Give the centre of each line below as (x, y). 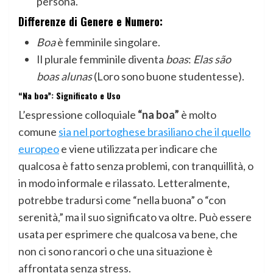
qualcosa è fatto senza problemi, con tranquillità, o (136, 166)
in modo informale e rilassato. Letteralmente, (124, 183)
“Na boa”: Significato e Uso (69, 95)
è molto (198, 115)
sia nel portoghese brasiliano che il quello (154, 132)
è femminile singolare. (108, 42)
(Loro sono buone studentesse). (168, 76)
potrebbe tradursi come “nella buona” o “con (122, 200)
